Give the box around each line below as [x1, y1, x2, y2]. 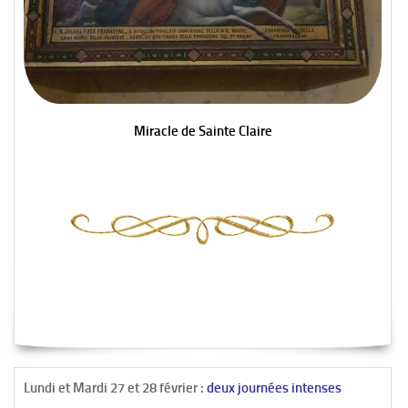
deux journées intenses [204, 380, 342, 397]
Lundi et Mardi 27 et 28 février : [24, 380, 204, 397]
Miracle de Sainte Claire [133, 123, 272, 140]
